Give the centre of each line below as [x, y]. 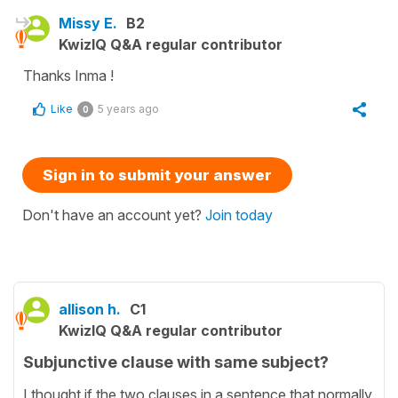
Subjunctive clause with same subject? [176, 362]
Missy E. [88, 23]
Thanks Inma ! [68, 75]
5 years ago [128, 108]
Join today [239, 215]
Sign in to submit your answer [157, 175]
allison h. [90, 309]
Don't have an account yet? [114, 215]
